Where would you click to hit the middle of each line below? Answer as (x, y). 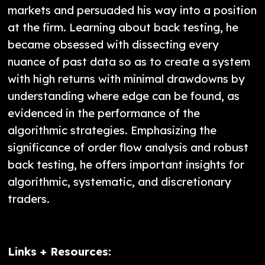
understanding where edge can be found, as (124, 96)
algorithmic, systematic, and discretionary (120, 182)
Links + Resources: (62, 252)
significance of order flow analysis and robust (128, 148)
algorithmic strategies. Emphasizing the (112, 130)
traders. (29, 199)
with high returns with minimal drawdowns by (127, 79)
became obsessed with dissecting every (114, 45)
